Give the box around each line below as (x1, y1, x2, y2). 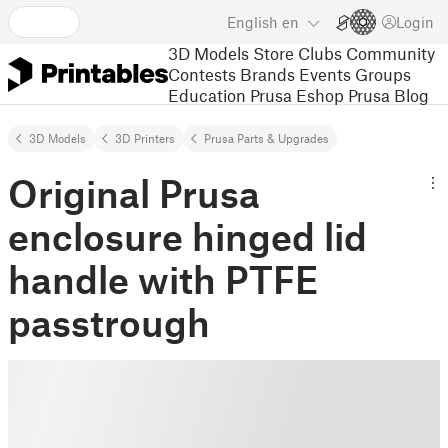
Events (299, 63, 351, 84)
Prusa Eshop (250, 84, 344, 105)
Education (168, 84, 246, 105)
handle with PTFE (8, 256, 319, 302)
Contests (168, 63, 236, 84)
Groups (355, 63, 411, 84)
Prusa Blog (348, 84, 429, 105)
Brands (240, 63, 295, 84)
